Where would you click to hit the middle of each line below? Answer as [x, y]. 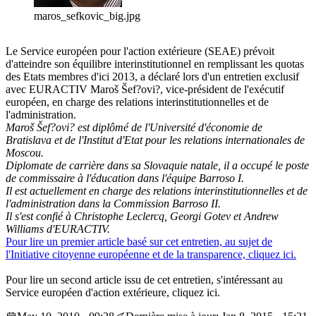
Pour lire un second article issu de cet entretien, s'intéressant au [144, 280]
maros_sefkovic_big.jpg [87, 16]
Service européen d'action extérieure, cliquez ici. [113, 293]
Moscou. [25, 153]
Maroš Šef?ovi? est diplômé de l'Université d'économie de [134, 128]
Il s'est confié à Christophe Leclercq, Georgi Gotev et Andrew [142, 217]
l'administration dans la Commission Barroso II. [113, 204]
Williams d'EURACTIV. [58, 229]
